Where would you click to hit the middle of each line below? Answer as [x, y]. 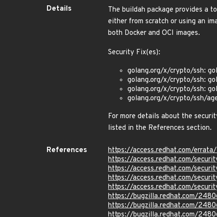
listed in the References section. [160, 128]
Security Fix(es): [134, 53]
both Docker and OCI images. [154, 33]
